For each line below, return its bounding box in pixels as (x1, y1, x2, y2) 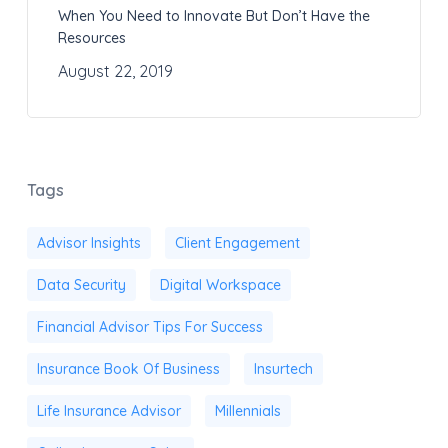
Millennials (214, 402, 281, 421)
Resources (57, 29, 126, 48)
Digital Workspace (159, 276, 281, 295)
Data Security (36, 276, 126, 295)
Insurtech (253, 360, 313, 379)
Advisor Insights (36, 234, 141, 253)
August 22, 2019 (57, 61, 173, 82)
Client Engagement (174, 234, 300, 253)
